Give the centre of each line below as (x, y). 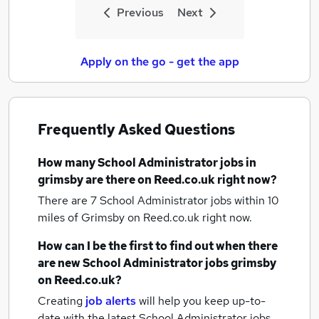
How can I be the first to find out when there (158, 246)
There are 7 (69, 200)
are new (60, 263)
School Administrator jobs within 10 (189, 200)
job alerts (111, 301)
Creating (60, 301)
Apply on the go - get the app (159, 62)
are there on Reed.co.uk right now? (180, 180)
